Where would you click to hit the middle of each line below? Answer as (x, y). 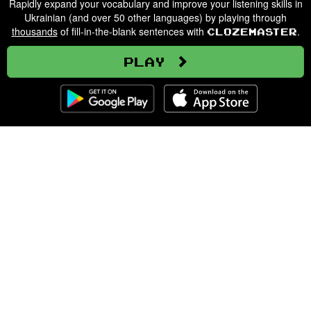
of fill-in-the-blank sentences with (132, 31)
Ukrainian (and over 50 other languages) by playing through (155, 17)
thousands (34, 31)
